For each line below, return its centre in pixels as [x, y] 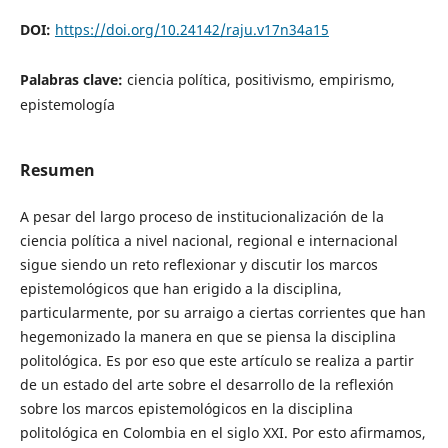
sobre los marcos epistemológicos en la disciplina [186, 409]
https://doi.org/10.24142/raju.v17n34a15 [191, 30]
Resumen [57, 170]
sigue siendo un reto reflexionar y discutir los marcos [198, 265]
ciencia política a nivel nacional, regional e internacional [208, 241]
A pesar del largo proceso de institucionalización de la [201, 217]
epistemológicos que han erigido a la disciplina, [180, 289]
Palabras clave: [73, 80]
